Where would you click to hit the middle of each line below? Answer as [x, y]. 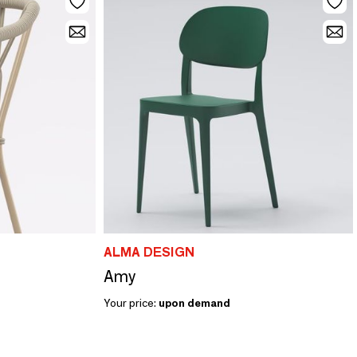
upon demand [194, 302]
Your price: [131, 302]
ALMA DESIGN [149, 252]
